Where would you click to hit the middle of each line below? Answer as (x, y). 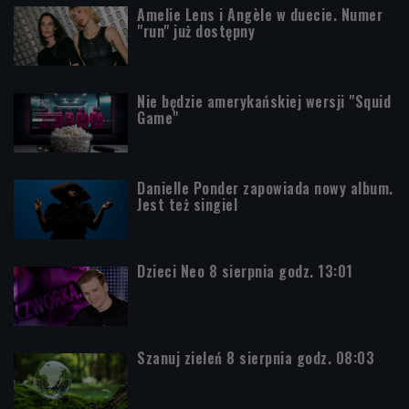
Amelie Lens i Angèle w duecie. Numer (260, 14)
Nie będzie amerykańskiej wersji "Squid (264, 101)
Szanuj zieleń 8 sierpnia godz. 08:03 (256, 357)
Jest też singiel (187, 204)
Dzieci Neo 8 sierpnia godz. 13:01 (245, 271)
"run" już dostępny (196, 31)
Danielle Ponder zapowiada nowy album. (265, 188)
